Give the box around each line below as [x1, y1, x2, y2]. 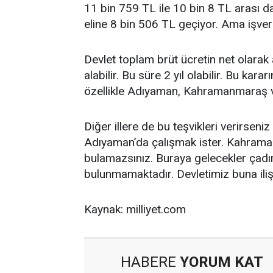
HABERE [121, 253, 176, 271]
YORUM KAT [176, 253, 263, 271]
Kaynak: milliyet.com [84, 202, 186, 216]
